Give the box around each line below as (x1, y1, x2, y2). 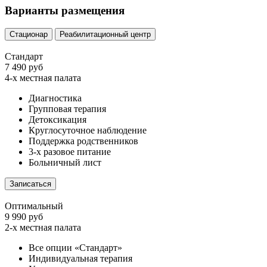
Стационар (10, 30, 48, 39)
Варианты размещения (5, 4, 125, 17)
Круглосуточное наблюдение (29, 125, 147, 136)
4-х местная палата (5, 73, 81, 83)
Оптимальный (5, 201, 63, 212)
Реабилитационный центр (60, 30, 151, 39)
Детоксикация (29, 114, 86, 125)
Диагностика (29, 93, 82, 104)
